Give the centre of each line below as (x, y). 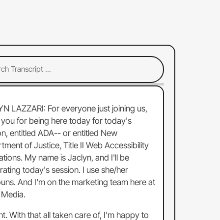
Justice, (48, 145)
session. (66, 169)
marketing (90, 182)
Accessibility (127, 145)
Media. (14, 194)
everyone (79, 108)
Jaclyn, (81, 157)
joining (124, 108)
